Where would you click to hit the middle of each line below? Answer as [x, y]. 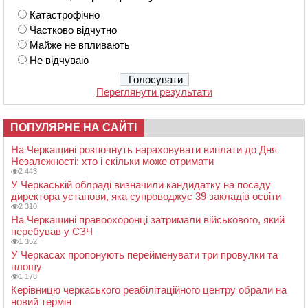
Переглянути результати [154, 91]
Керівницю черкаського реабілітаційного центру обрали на [149, 289]
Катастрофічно [65, 14]
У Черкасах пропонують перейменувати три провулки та [144, 254]
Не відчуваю [59, 60]
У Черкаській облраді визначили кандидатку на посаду [141, 184]
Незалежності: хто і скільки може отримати [112, 161]
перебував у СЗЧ [52, 231]
